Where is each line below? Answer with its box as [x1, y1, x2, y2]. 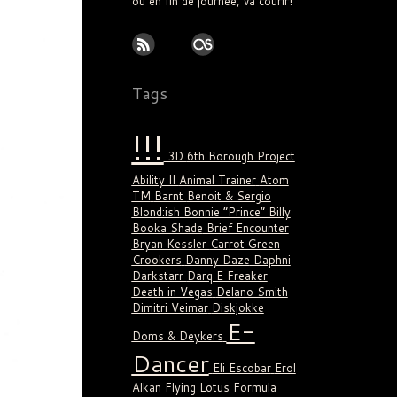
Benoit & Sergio [186, 188, 271, 205]
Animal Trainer [178, 172, 256, 189]
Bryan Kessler [131, 236, 206, 253]
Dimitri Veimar [131, 300, 208, 316]
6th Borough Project [186, 148, 295, 165]
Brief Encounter [206, 220, 289, 237]
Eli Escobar [212, 360, 271, 377]
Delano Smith [215, 284, 288, 300]
